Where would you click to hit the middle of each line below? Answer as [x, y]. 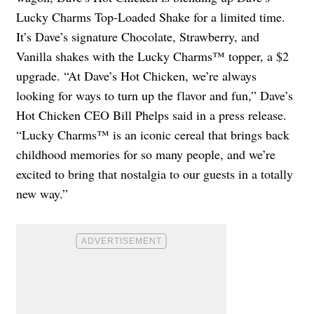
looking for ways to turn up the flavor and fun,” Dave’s [155, 95]
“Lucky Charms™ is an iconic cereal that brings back [153, 134]
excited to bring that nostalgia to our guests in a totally [155, 173]
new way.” [42, 193]
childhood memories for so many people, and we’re [146, 154]
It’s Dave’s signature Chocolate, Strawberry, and [138, 36]
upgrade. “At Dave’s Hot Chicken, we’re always [136, 75]
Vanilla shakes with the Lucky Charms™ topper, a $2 [152, 56]
